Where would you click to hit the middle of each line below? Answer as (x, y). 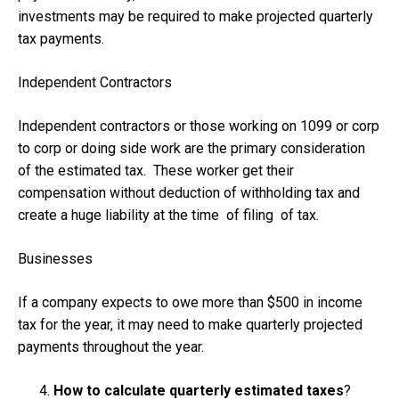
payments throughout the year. (111, 346)
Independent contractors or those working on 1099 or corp (199, 126)
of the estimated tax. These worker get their (156, 170)
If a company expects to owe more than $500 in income (190, 302)
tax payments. (61, 38)
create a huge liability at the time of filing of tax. (168, 215)
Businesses (55, 258)
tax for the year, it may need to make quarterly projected (190, 324)
